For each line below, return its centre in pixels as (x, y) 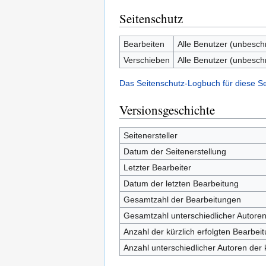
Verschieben (146, 60)
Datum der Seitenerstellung (175, 151)
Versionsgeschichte (167, 110)
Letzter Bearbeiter (157, 167)
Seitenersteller (150, 135)
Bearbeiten (144, 44)
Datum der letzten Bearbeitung (181, 183)
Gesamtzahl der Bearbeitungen (182, 199)
